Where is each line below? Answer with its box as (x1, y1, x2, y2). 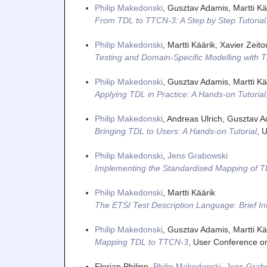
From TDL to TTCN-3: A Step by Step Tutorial (94, 15, 266, 25)
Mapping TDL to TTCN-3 (94, 237, 188, 247)
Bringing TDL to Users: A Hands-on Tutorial (94, 126, 257, 136)
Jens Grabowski (167, 150, 228, 160)
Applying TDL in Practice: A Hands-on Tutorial (94, 89, 266, 99)
